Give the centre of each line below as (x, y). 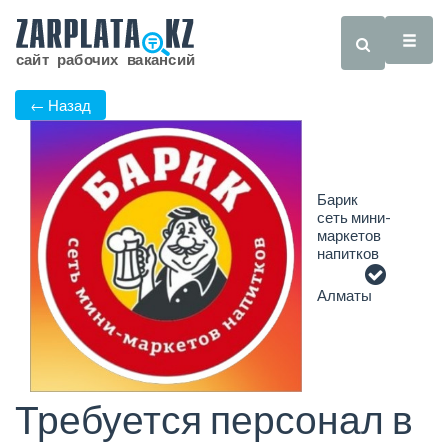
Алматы (344, 295)
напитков (348, 253)
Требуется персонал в (214, 419)
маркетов (349, 235)
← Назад (60, 105)
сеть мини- (354, 217)
